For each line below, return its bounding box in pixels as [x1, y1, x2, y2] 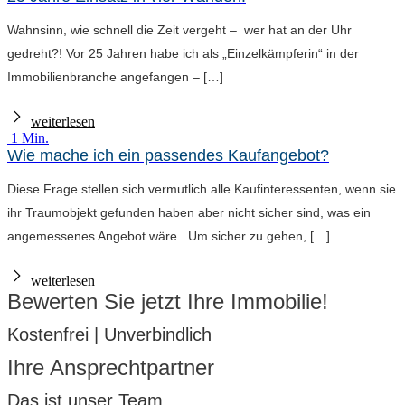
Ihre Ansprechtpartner [7, 354, 214, 380]
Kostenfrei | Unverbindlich [7, 324, 212, 344]
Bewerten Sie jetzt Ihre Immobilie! [7, 288, 328, 314]
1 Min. [11, 129, 49, 146]
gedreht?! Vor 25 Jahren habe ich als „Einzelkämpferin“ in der [7, 45, 359, 61]
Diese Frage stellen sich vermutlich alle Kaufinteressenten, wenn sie [7, 181, 396, 196]
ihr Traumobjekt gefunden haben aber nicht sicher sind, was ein [7, 204, 371, 220]
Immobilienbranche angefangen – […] [7, 69, 223, 84]
